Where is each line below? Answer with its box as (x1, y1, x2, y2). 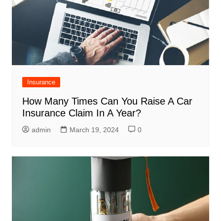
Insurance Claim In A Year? (22, 107, 141, 118)
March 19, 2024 (69, 125, 119, 134)
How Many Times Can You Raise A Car (22, 95, 192, 107)
